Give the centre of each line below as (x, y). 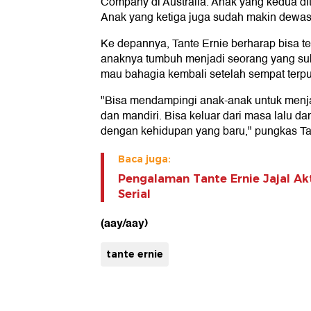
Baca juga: (144, 159)
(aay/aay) (124, 224)
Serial (134, 194)
